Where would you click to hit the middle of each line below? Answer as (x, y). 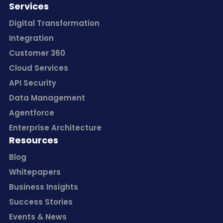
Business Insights (43, 187)
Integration (31, 38)
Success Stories (41, 202)
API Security (32, 83)
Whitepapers (35, 172)
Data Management (47, 98)
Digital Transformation (54, 23)
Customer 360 (37, 53)
